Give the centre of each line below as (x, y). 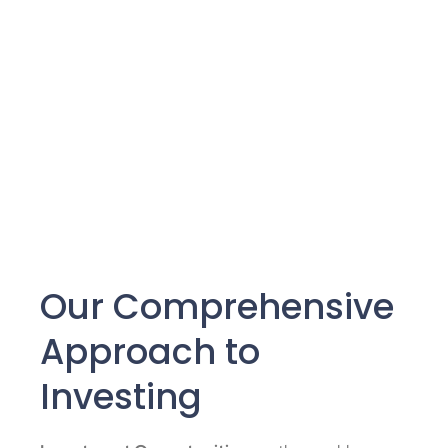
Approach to (150, 351)
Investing (121, 396)
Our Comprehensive (217, 306)
